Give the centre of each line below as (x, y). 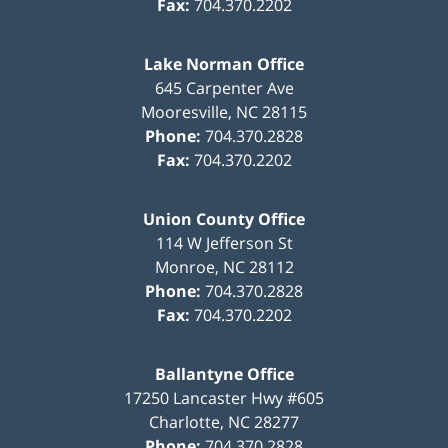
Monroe (184, 266)
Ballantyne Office (224, 373)
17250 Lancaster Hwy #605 (224, 397)
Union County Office (224, 218)
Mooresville (184, 111)
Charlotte (184, 421)
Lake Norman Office (224, 63)
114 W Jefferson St (224, 242)
